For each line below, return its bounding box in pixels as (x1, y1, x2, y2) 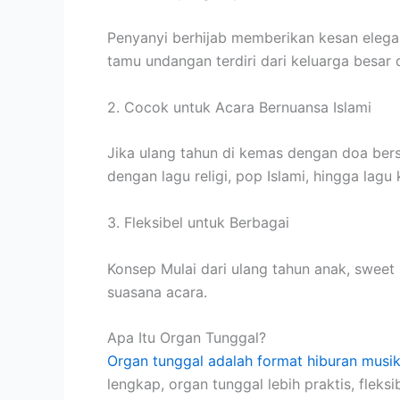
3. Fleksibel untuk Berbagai (107, 212, 289, 231)
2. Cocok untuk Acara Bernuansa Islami (107, 97, 371, 116)
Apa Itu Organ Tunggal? (107, 329, 266, 347)
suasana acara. (107, 282, 207, 301)
